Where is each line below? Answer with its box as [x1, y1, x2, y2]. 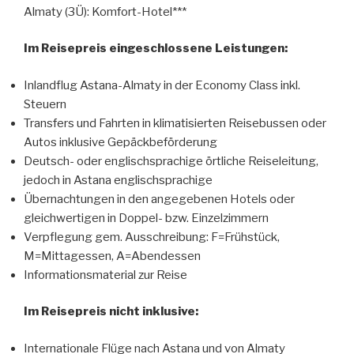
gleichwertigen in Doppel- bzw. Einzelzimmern [24, 210, 269, 225]
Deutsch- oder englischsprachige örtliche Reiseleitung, [24, 153, 318, 168]
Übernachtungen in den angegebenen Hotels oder [24, 191, 295, 206]
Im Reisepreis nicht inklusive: [24, 304, 198, 318]
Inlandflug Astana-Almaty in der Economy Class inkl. [24, 77, 300, 92]
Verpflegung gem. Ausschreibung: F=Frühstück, [24, 229, 280, 244]
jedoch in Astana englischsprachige [24, 172, 213, 187]
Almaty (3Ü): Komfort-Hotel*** [24, 4, 186, 19]
